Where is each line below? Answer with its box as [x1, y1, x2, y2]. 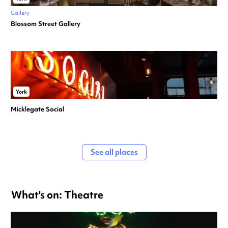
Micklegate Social [11, 104, 64, 113]
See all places [90, 147, 138, 157]
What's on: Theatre [11, 187, 103, 202]
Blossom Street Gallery [11, 19, 80, 28]
